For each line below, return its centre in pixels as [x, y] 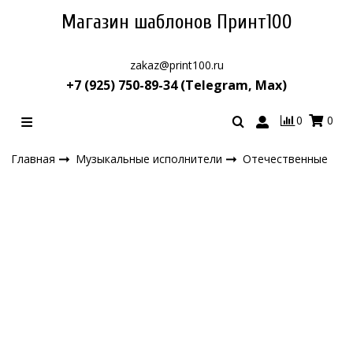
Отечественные [286, 158]
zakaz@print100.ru [176, 65]
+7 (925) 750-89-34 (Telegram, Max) [176, 85]
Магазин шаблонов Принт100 [176, 23]
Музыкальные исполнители [151, 158]
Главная [33, 158]
